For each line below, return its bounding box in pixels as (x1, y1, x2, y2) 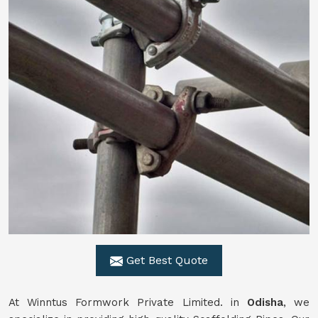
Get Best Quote (123, 253, 208, 267)
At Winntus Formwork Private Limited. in (9, 296, 247, 309)
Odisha (246, 296, 283, 309)
